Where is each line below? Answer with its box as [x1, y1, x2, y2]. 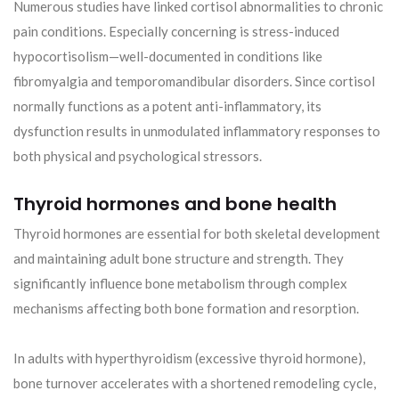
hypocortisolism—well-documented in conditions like [13, 48, 322, 65]
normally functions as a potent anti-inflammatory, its [13, 98, 322, 115]
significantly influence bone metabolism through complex [13, 275, 347, 292]
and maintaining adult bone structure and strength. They [13, 250, 344, 267]
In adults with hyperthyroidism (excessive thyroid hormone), [13, 350, 365, 367]
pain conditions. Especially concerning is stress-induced [13, 23, 339, 40]
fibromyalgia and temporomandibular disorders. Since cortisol [13, 73, 375, 90]
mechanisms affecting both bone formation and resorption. [13, 300, 359, 317]
